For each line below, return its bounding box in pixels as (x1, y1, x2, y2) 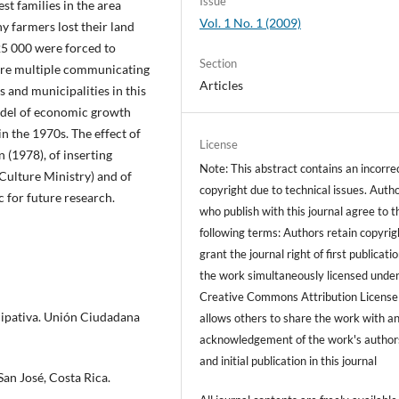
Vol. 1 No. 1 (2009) (199, 15, 302, 31)
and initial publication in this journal (199, 354, 378, 369)
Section (199, 56, 238, 71)
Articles (199, 77, 244, 94)
